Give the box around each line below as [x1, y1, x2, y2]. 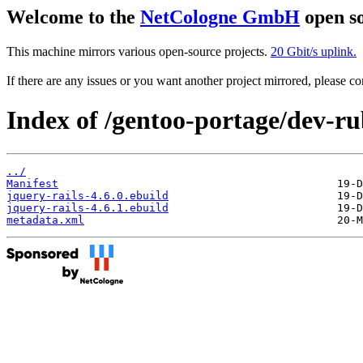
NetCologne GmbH [140, 6, 300, 28]
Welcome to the [6, 6, 140, 28]
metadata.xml [6, 213, 84, 226]
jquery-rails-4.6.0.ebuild [6, 189, 169, 202]
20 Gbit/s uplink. [271, 44, 357, 58]
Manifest [6, 177, 58, 190]
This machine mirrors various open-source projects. [6, 44, 271, 58]
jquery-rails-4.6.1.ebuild [6, 201, 169, 214]
